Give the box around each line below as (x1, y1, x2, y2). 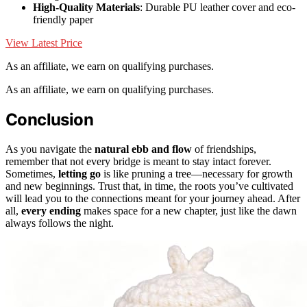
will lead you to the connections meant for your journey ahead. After (5, 192, 300, 204)
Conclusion (5, 109, 93, 130)
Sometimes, (5, 167, 58, 180)
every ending (21, 204, 81, 217)
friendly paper (33, 13, 93, 25)
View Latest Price (5, 36, 82, 49)
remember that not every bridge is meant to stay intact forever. (5, 155, 271, 167)
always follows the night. (5, 217, 114, 229)
